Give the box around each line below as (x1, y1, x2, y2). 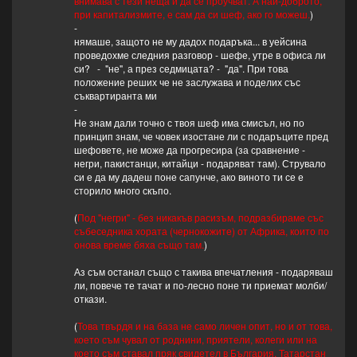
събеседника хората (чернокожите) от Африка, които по (73, 224, 329, 238)
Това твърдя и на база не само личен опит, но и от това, (76, 319, 332, 333)
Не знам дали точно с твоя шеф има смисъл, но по (73, 116, 304, 130)
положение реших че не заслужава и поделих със (73, 75, 300, 89)
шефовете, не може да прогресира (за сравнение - (73, 143, 305, 157)
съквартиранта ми (73, 88, 157, 103)
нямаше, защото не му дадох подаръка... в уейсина (73, 34, 307, 49)
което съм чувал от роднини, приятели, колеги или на (73, 332, 317, 347)
